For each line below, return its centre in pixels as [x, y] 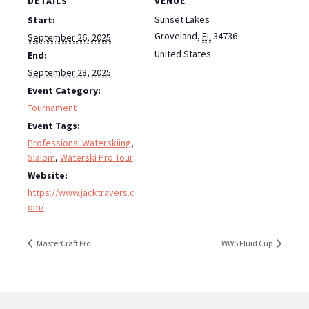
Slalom [41, 158]
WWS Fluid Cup [248, 243]
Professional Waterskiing [79, 143]
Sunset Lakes [182, 20]
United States [183, 54]
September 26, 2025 [69, 38]
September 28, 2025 [69, 73]
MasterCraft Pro [63, 243]
